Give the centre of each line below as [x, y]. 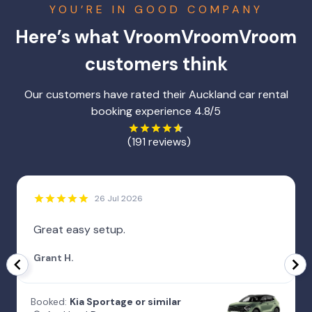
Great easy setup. [79, 229]
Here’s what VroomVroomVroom [156, 37]
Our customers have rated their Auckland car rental [156, 94]
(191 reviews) [159, 141]
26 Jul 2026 [119, 198]
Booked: [49, 301]
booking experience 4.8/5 [156, 111]
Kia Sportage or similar [125, 301]
